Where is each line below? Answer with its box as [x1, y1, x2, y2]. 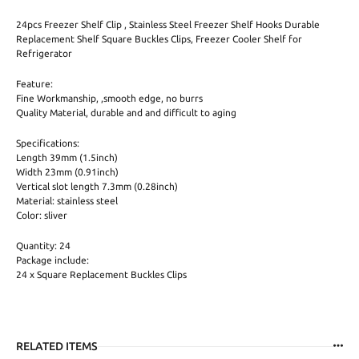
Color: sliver [16, 209, 67, 220]
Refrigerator [16, 47, 72, 58]
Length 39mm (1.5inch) [16, 151, 118, 163]
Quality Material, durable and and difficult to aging [16, 107, 236, 118]
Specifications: [16, 137, 79, 148]
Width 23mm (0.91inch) [16, 166, 119, 177]
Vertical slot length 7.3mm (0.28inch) [16, 180, 178, 192]
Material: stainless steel [16, 195, 118, 206]
